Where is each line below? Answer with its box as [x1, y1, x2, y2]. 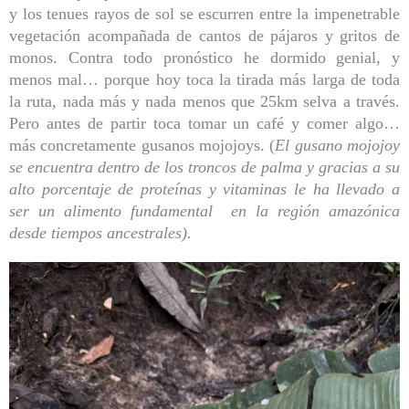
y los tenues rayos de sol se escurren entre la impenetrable [9, 4, 400, 23]
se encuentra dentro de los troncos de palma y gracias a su [9, 157, 400, 176]
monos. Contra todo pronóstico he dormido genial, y [9, 47, 400, 67]
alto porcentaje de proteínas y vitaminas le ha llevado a [9, 179, 400, 198]
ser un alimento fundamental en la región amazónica [9, 201, 400, 220]
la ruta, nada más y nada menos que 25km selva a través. [9, 91, 400, 110]
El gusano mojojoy [275, 135, 401, 154]
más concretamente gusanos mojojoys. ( [9, 135, 276, 154]
